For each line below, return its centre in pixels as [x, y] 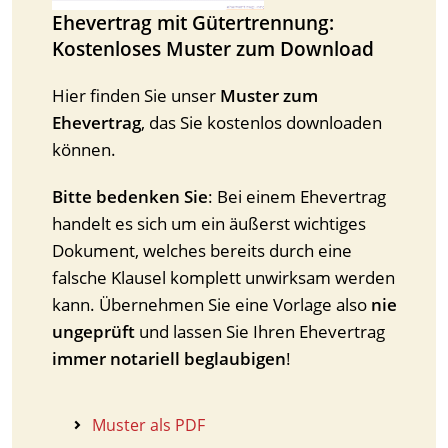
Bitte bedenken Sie [130, 197]
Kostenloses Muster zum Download [213, 49]
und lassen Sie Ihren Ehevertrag [260, 332]
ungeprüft [93, 332]
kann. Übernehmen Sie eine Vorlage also [211, 305]
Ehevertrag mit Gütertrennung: [193, 23]
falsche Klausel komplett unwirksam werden [223, 278]
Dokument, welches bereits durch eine [202, 251]
